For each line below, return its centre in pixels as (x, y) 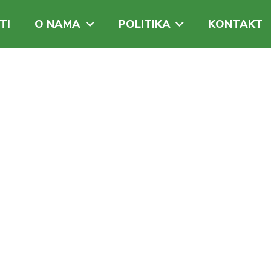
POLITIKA (144, 24)
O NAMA (57, 24)
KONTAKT (236, 24)
